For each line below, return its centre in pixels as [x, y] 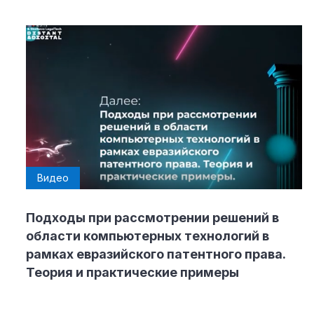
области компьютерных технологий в [148, 235]
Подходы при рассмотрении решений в [152, 217]
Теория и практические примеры [132, 272]
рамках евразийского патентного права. [156, 254]
